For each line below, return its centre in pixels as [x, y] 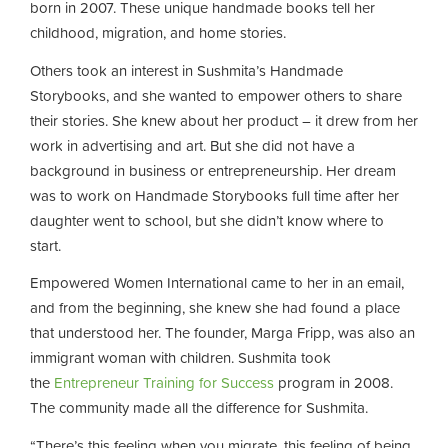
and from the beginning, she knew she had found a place [215, 307]
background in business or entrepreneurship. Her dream [213, 170]
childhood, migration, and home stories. [160, 32]
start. [47, 245]
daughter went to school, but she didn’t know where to [207, 220]
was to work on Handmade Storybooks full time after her [214, 195]
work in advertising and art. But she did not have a [192, 145]
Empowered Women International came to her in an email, [217, 282]
